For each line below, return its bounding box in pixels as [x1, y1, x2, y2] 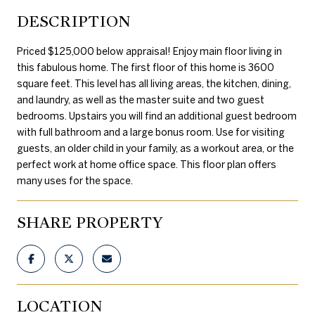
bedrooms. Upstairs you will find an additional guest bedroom [17, 110, 297, 122]
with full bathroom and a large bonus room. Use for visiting [17, 126, 285, 138]
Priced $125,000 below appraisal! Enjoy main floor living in [17, 45, 282, 57]
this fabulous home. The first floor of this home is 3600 [17, 61, 274, 73]
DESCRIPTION [17, 11, 131, 31]
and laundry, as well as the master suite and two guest [17, 94, 264, 105]
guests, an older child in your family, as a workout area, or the [17, 142, 294, 154]
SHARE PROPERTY [17, 212, 162, 232]
